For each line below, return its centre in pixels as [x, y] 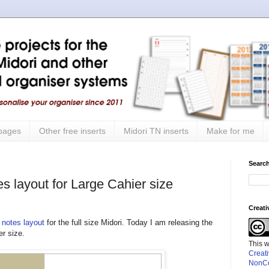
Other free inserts [72, 131]
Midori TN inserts [156, 131]
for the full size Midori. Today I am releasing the [128, 223]
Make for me [231, 131]
